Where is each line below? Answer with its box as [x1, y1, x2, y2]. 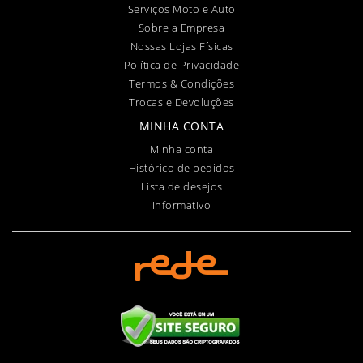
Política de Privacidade [123, 58, 240, 72]
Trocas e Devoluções [129, 95, 234, 109]
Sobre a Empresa [138, 20, 225, 35]
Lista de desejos [140, 179, 223, 194]
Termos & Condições [129, 76, 234, 91]
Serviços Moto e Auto [127, 2, 236, 16]
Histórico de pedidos [128, 160, 235, 175]
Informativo [152, 198, 211, 212]
